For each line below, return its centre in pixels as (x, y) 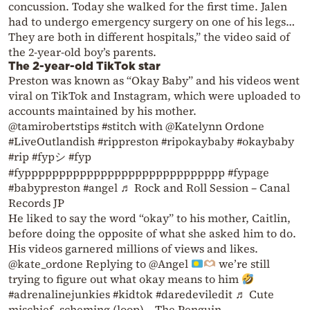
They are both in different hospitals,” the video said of (149, 37)
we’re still (243, 264)
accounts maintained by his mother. (102, 111)
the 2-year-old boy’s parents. (82, 52)
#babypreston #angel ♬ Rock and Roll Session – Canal (149, 188)
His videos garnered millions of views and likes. (133, 249)
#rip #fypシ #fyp (50, 157)
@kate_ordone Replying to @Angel (100, 264)
